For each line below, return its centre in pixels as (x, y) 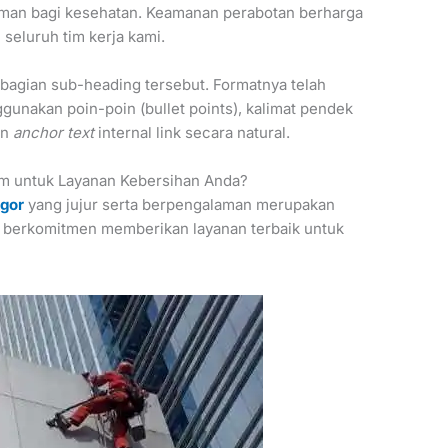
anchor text (54, 133)
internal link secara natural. (192, 133)
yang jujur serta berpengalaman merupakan (180, 205)
